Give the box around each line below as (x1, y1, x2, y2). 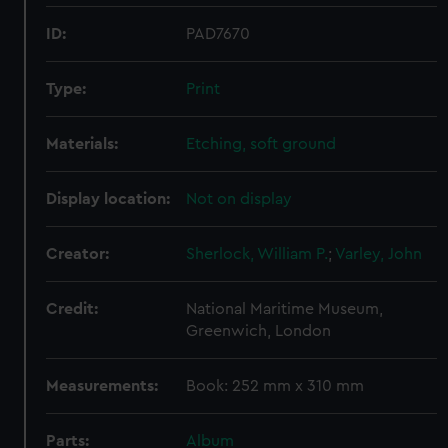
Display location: (46, 191, 171, 207)
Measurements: (46, 378, 159, 394)
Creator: (46, 246, 110, 262)
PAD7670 (186, 26, 251, 42)
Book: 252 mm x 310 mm (186, 378, 365, 394)
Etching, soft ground (186, 136, 337, 152)
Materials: (46, 136, 119, 152)
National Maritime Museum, (186, 301, 384, 317)
